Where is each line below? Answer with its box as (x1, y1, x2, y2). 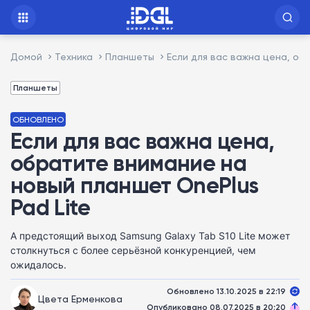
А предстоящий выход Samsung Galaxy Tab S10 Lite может (10, 228, 290, 243)
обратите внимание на (10, 149, 247, 176)
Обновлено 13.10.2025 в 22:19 (167, 285, 286, 296)
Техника (55, 51, 93, 62)
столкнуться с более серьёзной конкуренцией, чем (10, 243, 256, 257)
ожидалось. (10, 257, 66, 272)
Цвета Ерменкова (38, 292, 122, 304)
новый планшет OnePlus (10, 172, 259, 199)
